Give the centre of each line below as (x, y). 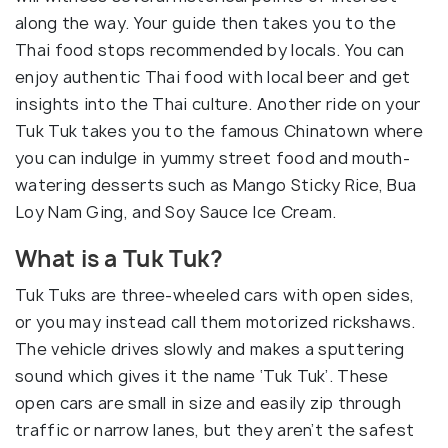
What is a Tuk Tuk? (119, 258)
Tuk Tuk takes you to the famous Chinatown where (219, 130)
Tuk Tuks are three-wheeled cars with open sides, (215, 294)
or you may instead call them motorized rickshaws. (215, 321)
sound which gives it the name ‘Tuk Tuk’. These (202, 375)
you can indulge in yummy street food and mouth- (213, 157)
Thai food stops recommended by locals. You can (210, 49)
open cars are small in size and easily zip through (208, 402)
